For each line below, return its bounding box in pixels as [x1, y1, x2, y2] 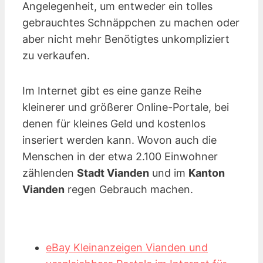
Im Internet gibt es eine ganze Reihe [22, 85, 201, 97]
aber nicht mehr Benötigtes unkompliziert [22, 33, 230, 46]
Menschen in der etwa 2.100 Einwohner [22, 150, 218, 163]
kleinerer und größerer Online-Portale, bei [22, 101, 229, 114]
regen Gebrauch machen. [65, 183, 193, 196]
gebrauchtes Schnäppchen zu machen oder [22, 16, 240, 29]
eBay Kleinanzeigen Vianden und [46, 241, 208, 254]
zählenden [22, 167, 77, 180]
